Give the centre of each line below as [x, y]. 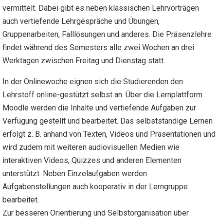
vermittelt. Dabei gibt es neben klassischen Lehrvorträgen [101, 8]
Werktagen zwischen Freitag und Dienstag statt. [84, 61]
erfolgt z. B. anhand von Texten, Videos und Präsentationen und [109, 134]
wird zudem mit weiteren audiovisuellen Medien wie [91, 147]
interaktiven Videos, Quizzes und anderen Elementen [92, 161]
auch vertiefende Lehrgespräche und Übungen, [81, 21]
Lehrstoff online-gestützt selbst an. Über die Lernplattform [102, 95]
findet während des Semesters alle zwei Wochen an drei [98, 48]
